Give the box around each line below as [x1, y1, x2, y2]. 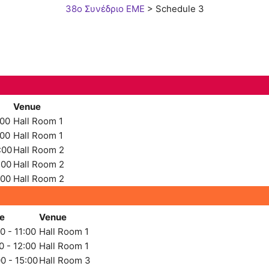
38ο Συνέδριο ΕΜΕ [65, 3, 145, 14]
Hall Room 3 [39, 255, 91, 266]
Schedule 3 [155, 3, 204, 14]
